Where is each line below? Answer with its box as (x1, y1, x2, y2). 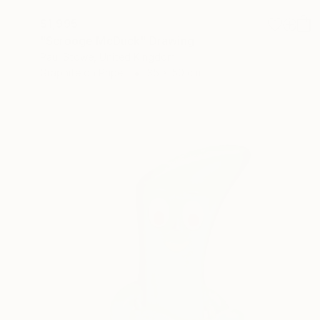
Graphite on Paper (40, 66, 126, 79)
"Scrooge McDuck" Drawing (40, 34, 194, 49)
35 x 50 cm (147, 66, 201, 79)
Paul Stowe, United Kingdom (40, 51, 175, 64)
